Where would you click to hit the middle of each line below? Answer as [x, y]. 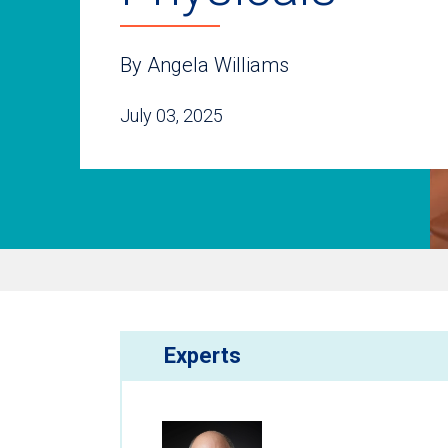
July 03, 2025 [171, 115]
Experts [202, 356]
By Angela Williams [204, 64]
